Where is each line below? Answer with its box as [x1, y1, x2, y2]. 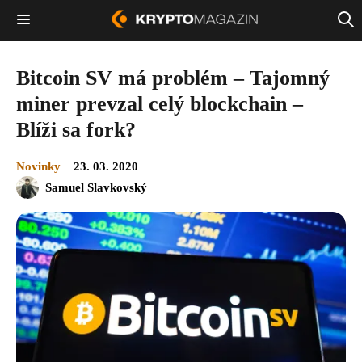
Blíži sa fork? [16, 117, 136, 141]
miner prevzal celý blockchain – [16, 91, 303, 116]
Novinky [16, 159, 61, 173]
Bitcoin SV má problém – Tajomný [16, 65, 330, 90]
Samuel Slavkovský [45, 180, 147, 194]
